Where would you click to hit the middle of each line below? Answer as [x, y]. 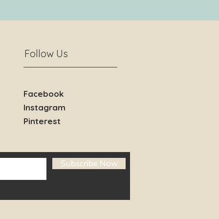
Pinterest [42, 121]
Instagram [44, 107]
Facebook [44, 94]
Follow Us [46, 54]
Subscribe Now [89, 164]
